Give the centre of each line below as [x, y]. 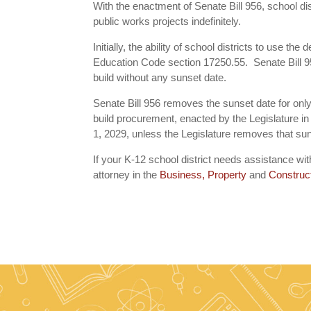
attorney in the [127, 175]
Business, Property [205, 175]
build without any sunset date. [160, 78]
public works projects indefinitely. [167, 22]
